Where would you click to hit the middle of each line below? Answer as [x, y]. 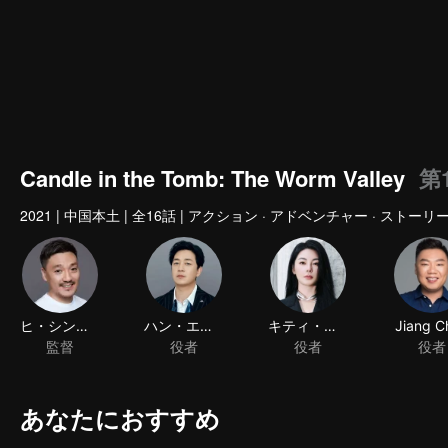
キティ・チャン [330, 330]
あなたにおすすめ [120, 418]
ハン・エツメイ [206, 328]
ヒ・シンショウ [82, 327]
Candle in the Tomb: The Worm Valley [212, 178]
